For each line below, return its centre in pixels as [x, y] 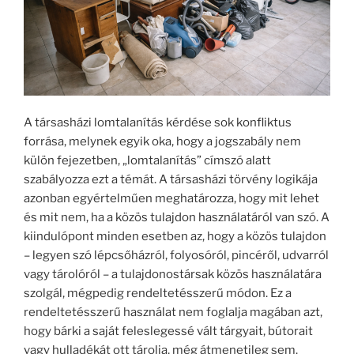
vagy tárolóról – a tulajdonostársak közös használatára [173, 275]
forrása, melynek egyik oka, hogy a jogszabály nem [162, 142]
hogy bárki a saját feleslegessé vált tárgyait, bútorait [168, 331]
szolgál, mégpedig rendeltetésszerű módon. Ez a [158, 294]
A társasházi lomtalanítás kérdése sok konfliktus [158, 123]
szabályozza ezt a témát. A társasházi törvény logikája [171, 180]
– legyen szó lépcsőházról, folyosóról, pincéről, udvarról [176, 256]
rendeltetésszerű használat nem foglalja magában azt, [173, 313]
